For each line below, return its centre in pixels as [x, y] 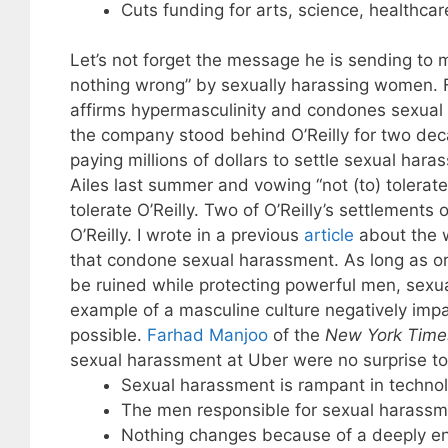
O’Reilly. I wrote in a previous [186, 235]
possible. [108, 335]
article [328, 235]
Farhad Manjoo [207, 335]
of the [296, 335]
